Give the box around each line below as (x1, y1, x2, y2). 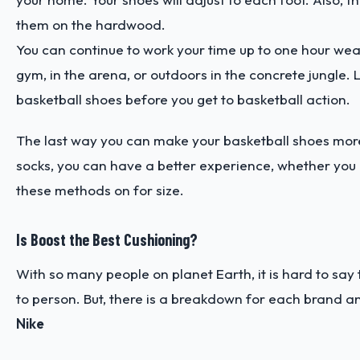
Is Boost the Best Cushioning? (16, 229, 198, 249)
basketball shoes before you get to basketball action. (16, 90, 354, 108)
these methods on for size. (16, 181, 187, 198)
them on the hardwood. (16, 15, 169, 33)
